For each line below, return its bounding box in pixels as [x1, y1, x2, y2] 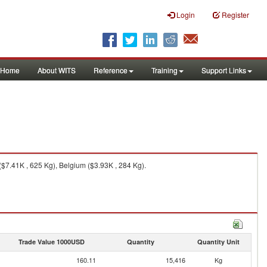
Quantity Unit [197, 237, 240, 246]
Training [151, 65, 178, 75]
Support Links [201, 65, 246, 75]
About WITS [38, 65, 76, 75]
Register [222, 10, 249, 20]
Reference [94, 65, 128, 75]
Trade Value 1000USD [18, 237, 85, 246]
